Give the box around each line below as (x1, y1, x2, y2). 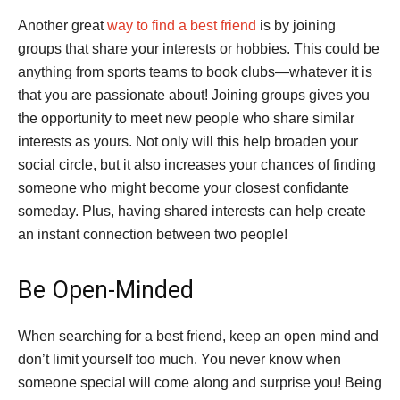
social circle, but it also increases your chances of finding (18, 157, 376, 172)
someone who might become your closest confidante (18, 180, 349, 196)
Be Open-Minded (18, 276, 194, 304)
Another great (18, 18, 107, 33)
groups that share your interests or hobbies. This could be (18, 41, 379, 56)
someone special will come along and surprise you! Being (18, 375, 382, 390)
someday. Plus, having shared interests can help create (18, 204, 366, 219)
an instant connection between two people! (18, 227, 287, 242)
